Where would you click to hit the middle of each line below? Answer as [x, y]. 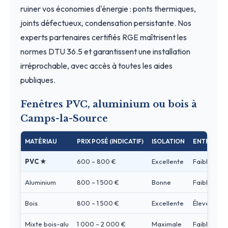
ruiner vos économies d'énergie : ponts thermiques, [108, 8]
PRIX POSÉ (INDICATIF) [110, 141]
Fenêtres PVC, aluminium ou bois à [109, 104]
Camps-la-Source [64, 118]
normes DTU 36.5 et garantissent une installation [105, 51]
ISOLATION [168, 141]
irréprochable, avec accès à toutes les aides [96, 65]
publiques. [38, 80]
